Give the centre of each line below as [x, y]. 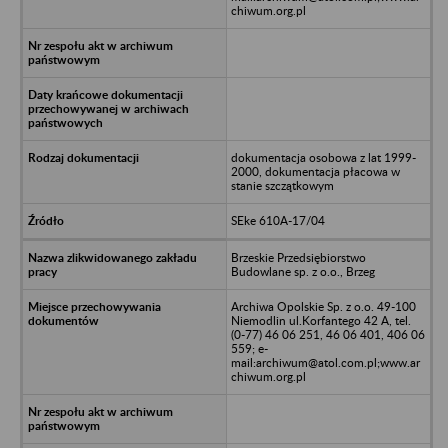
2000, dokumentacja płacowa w [315, 171]
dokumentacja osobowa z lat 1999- [323, 157]
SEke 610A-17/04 [277, 220]
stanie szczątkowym [282, 185]
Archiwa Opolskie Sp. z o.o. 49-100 [323, 306]
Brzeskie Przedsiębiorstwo [298, 257]
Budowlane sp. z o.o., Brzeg [302, 271]
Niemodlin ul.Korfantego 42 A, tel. [320, 320]
